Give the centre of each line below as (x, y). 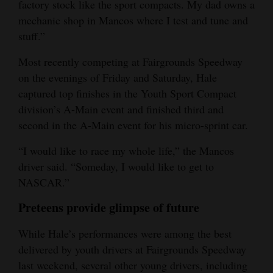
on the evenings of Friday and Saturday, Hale (118, 77)
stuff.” (32, 36)
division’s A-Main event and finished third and (121, 109)
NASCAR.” (44, 182)
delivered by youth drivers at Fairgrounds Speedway (132, 249)
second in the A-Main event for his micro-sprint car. (133, 125)
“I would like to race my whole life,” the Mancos (126, 150)
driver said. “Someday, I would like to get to (116, 166)
